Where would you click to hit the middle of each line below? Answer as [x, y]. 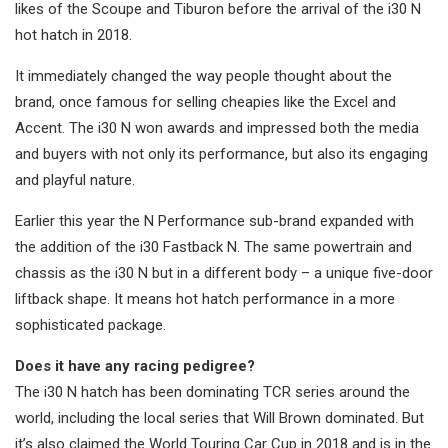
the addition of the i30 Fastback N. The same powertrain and [213, 247]
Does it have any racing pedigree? [135, 366]
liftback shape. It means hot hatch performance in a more [205, 299]
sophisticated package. [90, 325]
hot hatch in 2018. [73, 35]
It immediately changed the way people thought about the [203, 76]
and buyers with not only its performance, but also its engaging [221, 154]
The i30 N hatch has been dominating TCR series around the [212, 392]
